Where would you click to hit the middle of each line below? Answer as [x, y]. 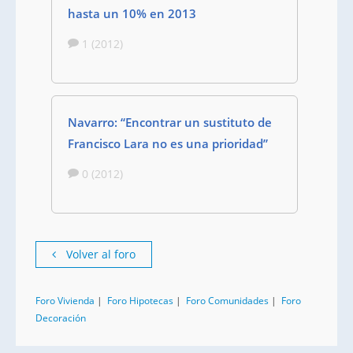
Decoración [61, 318]
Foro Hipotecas [140, 300]
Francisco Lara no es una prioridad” [168, 143]
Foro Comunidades [227, 300]
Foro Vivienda [65, 300]
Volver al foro [99, 254]
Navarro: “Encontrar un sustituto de [170, 122]
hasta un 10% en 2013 [132, 13]
